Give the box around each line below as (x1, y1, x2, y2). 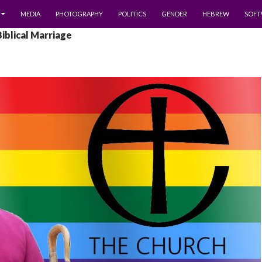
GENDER (161, 10, 187, 18)
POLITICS (118, 10, 146, 18)
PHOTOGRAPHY (56, 10, 103, 18)
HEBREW (202, 10, 229, 18)
